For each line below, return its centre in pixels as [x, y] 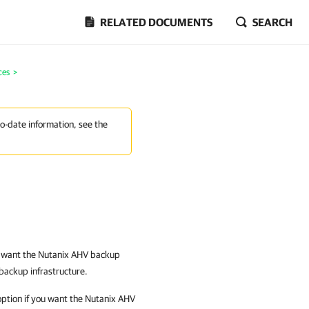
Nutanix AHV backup [79, 255]
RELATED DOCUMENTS [156, 22]
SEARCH [272, 22]
